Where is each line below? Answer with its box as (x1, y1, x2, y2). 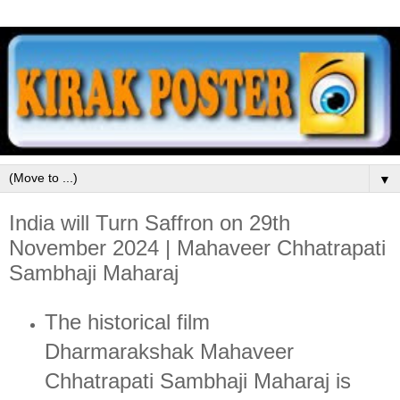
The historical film (44, 309, 210, 334)
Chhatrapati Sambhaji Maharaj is (44, 368, 351, 393)
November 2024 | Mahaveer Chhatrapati (9, 236, 386, 260)
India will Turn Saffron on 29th (9, 211, 290, 235)
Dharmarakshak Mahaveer (44, 338, 294, 363)
